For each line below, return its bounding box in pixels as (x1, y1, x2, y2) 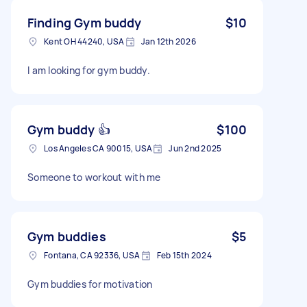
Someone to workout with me (27, 170, 161, 184)
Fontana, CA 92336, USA (44, 249, 140, 261)
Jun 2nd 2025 (169, 142, 222, 154)
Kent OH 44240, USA (44, 35, 125, 47)
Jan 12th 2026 (140, 35, 196, 47)
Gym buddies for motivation (27, 277, 153, 291)
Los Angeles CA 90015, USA (44, 142, 153, 154)
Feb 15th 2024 (156, 249, 212, 261)
